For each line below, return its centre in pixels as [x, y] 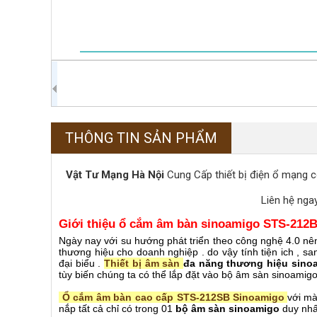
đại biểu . [82, 263]
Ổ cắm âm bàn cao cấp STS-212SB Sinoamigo [172, 297]
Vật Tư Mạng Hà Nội [115, 175]
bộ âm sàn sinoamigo [227, 309]
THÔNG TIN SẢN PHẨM [141, 138]
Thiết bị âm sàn [144, 263]
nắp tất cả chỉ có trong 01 [117, 309]
